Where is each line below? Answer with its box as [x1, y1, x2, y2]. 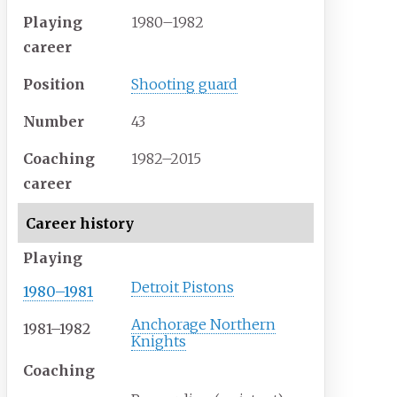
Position [23, 75, 86, 94]
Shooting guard [131, 75, 238, 94]
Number [23, 113, 85, 131]
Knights [131, 332, 187, 351]
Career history [25, 214, 134, 232]
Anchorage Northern [131, 315, 276, 334]
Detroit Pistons [131, 278, 235, 297]
